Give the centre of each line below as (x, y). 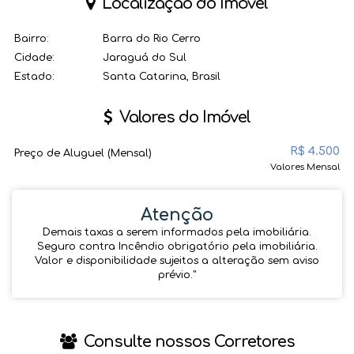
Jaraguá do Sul (145, 58)
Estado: (34, 77)
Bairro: (32, 39)
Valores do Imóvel (183, 117)
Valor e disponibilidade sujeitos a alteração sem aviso (177, 261)
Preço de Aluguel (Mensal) (83, 153)
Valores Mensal (305, 167)
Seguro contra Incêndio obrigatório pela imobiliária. (177, 247)
